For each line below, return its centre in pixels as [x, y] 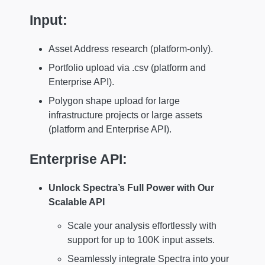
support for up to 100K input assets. [141, 240]
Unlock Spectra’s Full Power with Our [131, 188]
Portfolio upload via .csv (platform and [127, 68]
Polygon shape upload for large [114, 101]
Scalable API [77, 202]
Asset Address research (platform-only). [131, 49]
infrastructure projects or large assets [125, 115]
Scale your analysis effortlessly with [142, 226]
